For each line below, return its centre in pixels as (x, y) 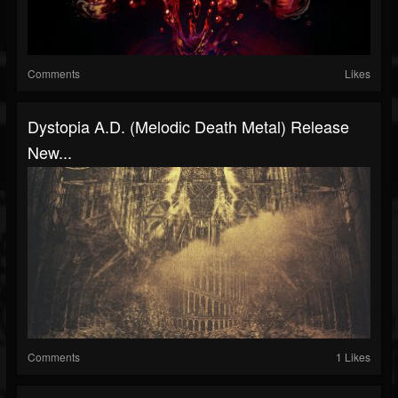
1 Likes (353, 357)
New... (50, 152)
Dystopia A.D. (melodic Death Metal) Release (188, 126)
